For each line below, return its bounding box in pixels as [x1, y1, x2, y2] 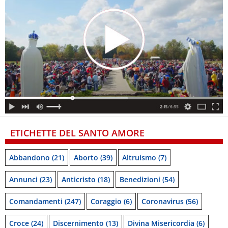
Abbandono [9, 153, 50, 163]
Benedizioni [120, 175, 160, 185]
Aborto [74, 153, 98, 163]
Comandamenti [9, 196, 63, 207]
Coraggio [91, 196, 122, 207]
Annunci [9, 175, 38, 185]
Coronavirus [141, 196, 184, 207]
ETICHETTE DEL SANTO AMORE [10, 127, 145, 139]
